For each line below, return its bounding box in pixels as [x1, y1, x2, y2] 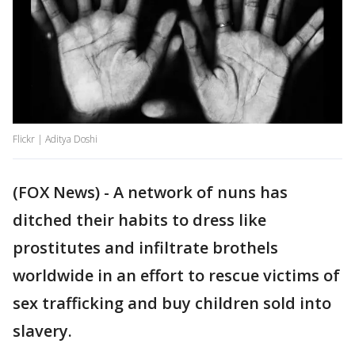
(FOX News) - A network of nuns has [13, 181, 288, 204]
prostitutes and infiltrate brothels [13, 237, 278, 259]
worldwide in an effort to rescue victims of [13, 265, 340, 287]
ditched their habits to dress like [13, 209, 266, 231]
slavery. [13, 320, 72, 342]
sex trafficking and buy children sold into [13, 292, 331, 315]
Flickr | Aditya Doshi [13, 132, 97, 147]
